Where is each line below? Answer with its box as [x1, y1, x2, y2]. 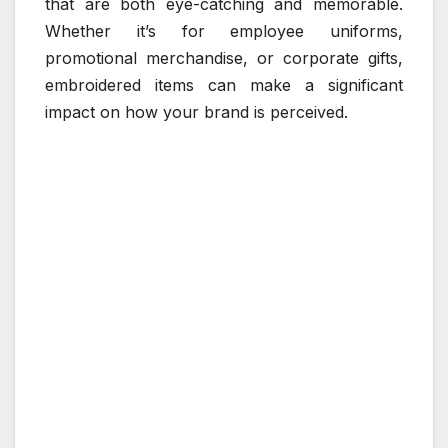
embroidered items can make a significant [45, 74, 403, 95]
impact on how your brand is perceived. [45, 101, 348, 122]
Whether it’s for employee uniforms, [45, 20, 403, 41]
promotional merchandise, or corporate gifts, [45, 47, 403, 68]
